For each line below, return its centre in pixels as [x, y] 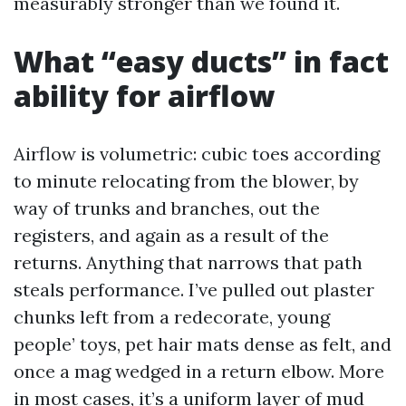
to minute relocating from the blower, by [186, 181]
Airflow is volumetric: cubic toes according [197, 154]
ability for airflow [144, 96]
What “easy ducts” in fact [201, 61]
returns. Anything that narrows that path [188, 262]
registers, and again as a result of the [171, 235]
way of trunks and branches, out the [167, 208]
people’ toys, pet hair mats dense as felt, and [203, 344]
